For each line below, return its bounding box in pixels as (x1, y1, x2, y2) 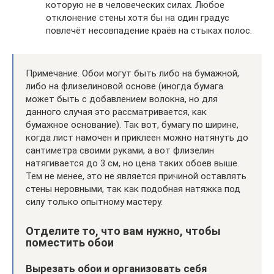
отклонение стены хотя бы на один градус (46, 12, 229, 24)
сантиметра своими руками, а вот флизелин (26, 145, 214, 157)
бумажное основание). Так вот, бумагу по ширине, (26, 119, 239, 131)
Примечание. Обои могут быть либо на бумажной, (26, 68, 239, 80)
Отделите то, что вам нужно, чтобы (26, 224, 221, 238)
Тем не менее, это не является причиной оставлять (26, 171, 246, 182)
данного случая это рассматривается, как (26, 106, 207, 118)
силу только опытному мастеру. (26, 196, 163, 208)
